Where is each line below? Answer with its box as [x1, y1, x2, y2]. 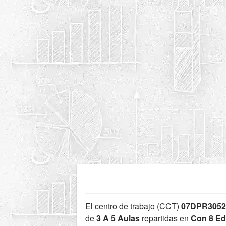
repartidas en [140, 212, 191, 224]
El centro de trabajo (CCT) [85, 200, 182, 212]
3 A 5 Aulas [96, 212, 140, 224]
